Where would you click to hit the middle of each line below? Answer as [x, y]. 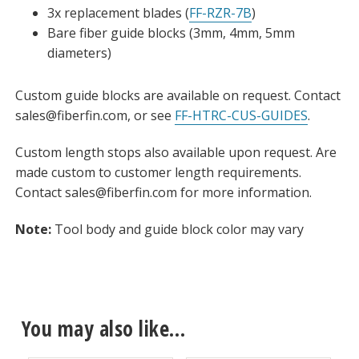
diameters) [79, 53]
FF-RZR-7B [220, 13]
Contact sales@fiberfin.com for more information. [163, 192]
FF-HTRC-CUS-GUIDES [241, 116]
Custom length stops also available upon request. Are [175, 152]
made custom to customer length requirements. [158, 172]
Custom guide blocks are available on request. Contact [177, 96]
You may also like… [103, 329]
